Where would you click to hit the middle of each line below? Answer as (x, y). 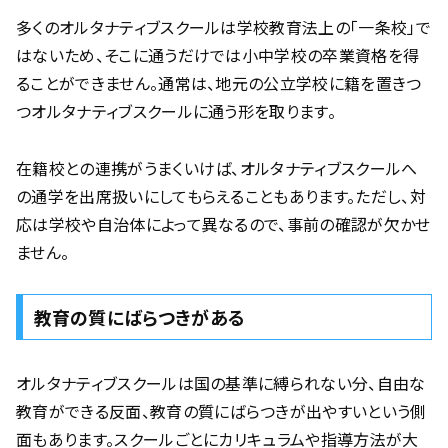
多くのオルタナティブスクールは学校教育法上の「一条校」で (223, 26)
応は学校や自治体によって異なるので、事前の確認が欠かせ (223, 223)
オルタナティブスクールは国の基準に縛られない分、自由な (221, 383)
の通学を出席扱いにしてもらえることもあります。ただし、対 (221, 195)
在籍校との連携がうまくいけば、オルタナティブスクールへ (217, 167)
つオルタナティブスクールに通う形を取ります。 (176, 110)
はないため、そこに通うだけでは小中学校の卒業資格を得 (218, 54)
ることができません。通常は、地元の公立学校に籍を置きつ (219, 82)
